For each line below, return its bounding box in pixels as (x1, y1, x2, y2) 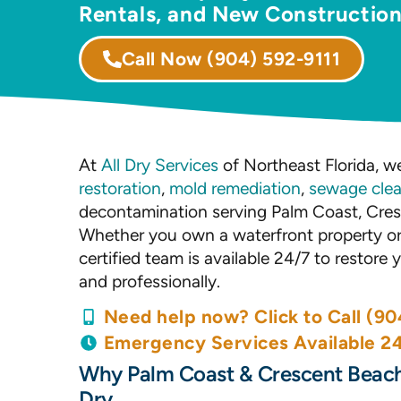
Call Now (121, 47, 208, 70)
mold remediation (169, 178, 301, 199)
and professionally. (79, 271, 220, 292)
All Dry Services (101, 155, 218, 175)
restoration (79, 178, 161, 199)
